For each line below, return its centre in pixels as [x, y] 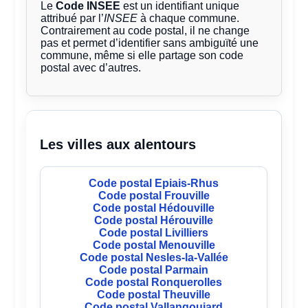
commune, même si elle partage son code [142, 56]
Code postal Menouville [154, 245]
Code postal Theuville [154, 295]
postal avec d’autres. [91, 68]
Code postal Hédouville [154, 208]
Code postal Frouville [154, 196]
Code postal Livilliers [154, 233]
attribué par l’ [73, 19]
